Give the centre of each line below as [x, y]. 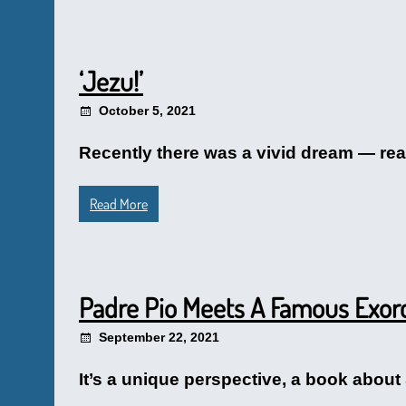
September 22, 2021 [159, 337]
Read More [119, 204]
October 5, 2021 [147, 111]
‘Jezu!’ [111, 81]
